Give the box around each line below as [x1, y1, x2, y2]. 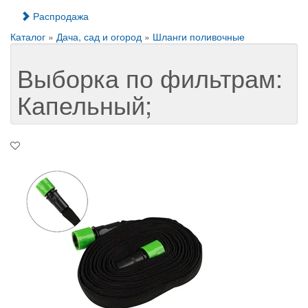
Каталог [10, 30, 45, 43]
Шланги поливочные [153, 30, 245, 43]
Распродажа [30, 9, 89, 23]
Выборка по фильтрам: [17, 60, 283, 95]
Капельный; [17, 87, 152, 122]
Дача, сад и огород [56, 30, 142, 43]
